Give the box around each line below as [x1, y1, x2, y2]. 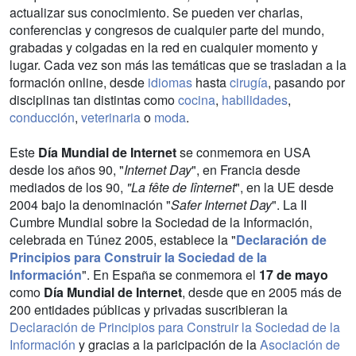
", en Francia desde [192, 160, 300, 179]
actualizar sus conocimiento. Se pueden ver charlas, [10, 2, 303, 21]
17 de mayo [259, 265, 328, 284]
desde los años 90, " [10, 160, 124, 179]
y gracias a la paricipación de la [75, 335, 260, 354]
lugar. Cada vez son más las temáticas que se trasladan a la [10, 55, 346, 74]
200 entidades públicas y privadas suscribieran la [10, 300, 288, 319]
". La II [272, 195, 307, 214]
